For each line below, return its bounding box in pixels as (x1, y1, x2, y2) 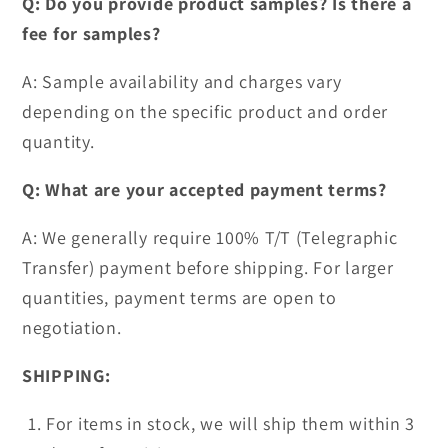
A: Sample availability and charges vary (22, 70, 343, 94)
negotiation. (22, 316, 122, 340)
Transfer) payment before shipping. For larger (22, 256, 394, 280)
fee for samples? (22, 22, 161, 46)
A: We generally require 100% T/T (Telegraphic (22, 226, 398, 250)
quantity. (22, 130, 95, 154)
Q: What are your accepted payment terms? (22, 178, 387, 202)
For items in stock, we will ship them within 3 (46, 412, 416, 436)
